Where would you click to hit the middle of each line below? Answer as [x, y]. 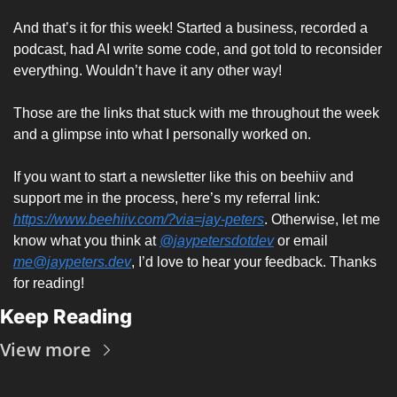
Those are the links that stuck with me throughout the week [196, 113]
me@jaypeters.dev [72, 261]
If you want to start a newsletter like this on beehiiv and [183, 176]
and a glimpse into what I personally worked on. [164, 134]
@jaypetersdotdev [217, 240]
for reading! [51, 283]
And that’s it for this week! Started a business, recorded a [191, 27]
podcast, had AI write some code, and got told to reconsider [198, 49]
